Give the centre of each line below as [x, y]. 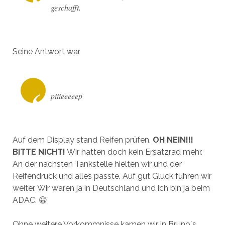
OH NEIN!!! [173, 140]
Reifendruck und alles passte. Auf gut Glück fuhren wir [112, 176]
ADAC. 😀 [30, 200]
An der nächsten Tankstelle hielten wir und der [97, 164]
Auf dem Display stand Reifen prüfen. [82, 140]
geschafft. [66, 7]
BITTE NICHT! [39, 152]
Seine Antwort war [46, 51]
